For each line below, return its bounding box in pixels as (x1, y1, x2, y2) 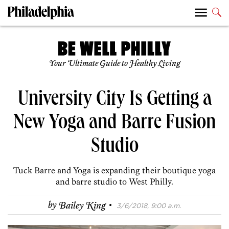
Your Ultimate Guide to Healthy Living (49, 59, 180, 69)
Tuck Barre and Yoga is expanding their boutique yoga (13, 165, 216, 176)
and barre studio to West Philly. (56, 176, 173, 187)
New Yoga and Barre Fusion (13, 113, 216, 135)
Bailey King (58, 200, 106, 212)
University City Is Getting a (17, 90, 212, 112)
